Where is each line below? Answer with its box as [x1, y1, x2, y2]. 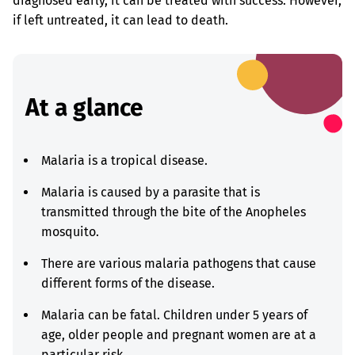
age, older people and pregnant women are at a [41, 327, 316, 342]
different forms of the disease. [41, 276, 215, 291]
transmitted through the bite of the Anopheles [41, 204, 306, 219]
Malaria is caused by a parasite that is [41, 185, 260, 200]
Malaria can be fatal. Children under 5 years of [41, 307, 307, 323]
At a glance [25, 94, 143, 122]
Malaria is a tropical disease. [41, 153, 208, 168]
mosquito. [41, 224, 99, 239]
